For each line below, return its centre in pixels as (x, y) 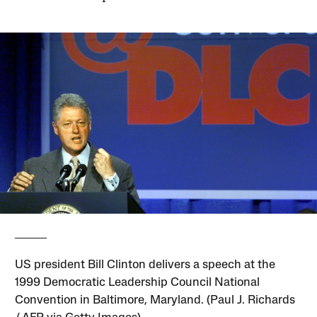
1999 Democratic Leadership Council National (138, 283)
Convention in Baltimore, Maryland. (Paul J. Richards (155, 301)
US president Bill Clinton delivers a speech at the (145, 265)
